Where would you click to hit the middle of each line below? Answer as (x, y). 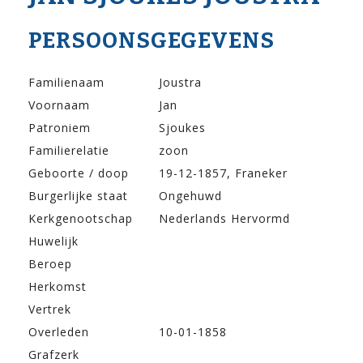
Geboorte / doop (79, 173)
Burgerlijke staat (78, 196)
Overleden (59, 332)
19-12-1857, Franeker (223, 173)
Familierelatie (69, 151)
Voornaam (59, 105)
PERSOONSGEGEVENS (152, 41)
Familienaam (66, 83)
